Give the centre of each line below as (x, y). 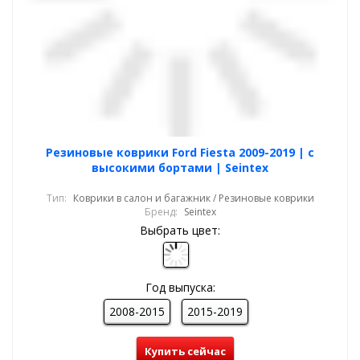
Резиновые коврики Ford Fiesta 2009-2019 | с (180, 152)
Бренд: (161, 212)
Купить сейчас (185, 351)
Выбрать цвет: (180, 230)
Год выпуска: (180, 287)
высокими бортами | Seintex (180, 168)
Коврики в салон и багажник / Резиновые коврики (193, 198)
